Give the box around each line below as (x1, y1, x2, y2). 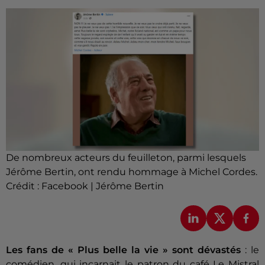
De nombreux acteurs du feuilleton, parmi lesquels (6, 151, 246, 163)
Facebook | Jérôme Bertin (41, 180, 164, 192)
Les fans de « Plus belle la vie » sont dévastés (6, 244, 241, 256)
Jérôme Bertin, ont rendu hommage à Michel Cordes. (6, 166, 257, 177)
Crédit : (6, 180, 41, 192)
